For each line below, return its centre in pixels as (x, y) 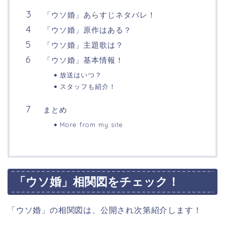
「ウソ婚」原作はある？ (87, 30)
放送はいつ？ (81, 75)
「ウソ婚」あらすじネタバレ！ (99, 15)
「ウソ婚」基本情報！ (83, 60)
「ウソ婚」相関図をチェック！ (97, 182)
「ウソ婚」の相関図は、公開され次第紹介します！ (105, 210)
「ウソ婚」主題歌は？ (83, 45)
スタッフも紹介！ (88, 86)
